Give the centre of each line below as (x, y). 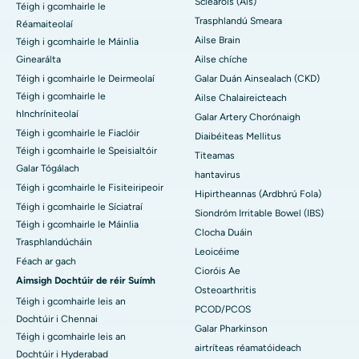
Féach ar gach (46, 262)
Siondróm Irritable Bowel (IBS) (259, 214)
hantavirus (218, 175)
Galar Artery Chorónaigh (248, 117)
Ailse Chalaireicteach (241, 98)
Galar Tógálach (48, 169)
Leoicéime (217, 252)
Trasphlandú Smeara (238, 21)
